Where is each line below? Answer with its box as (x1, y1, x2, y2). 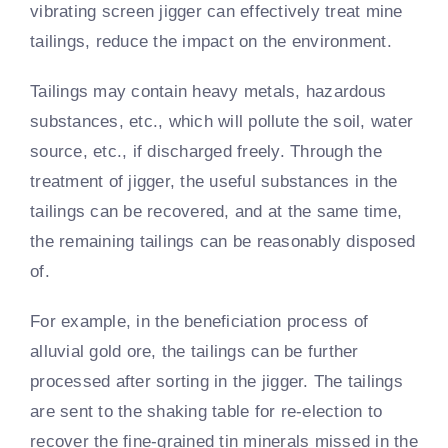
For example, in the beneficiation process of (30, 311, 369, 331)
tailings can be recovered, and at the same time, (30, 201, 403, 221)
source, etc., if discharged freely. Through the (30, 141, 382, 161)
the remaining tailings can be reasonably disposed (30, 231, 416, 251)
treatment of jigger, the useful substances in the (30, 171, 398, 191)
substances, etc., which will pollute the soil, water (30, 111, 414, 131)
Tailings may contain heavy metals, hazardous (30, 81, 387, 101)
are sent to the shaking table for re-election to (30, 401, 383, 421)
